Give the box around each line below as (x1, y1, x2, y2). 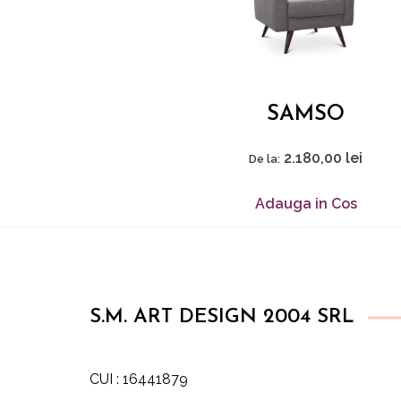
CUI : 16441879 (90, 371, 188, 388)
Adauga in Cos (254, 195, 357, 213)
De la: (249, 152, 281, 166)
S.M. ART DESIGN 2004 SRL (90, 307, 354, 328)
